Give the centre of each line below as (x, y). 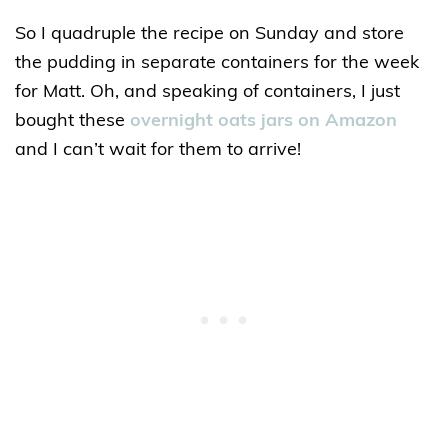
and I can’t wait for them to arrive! (158, 150)
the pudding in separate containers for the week (217, 63)
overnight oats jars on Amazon (263, 121)
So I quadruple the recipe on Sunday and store (209, 34)
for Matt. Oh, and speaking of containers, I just (207, 92)
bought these (72, 121)
